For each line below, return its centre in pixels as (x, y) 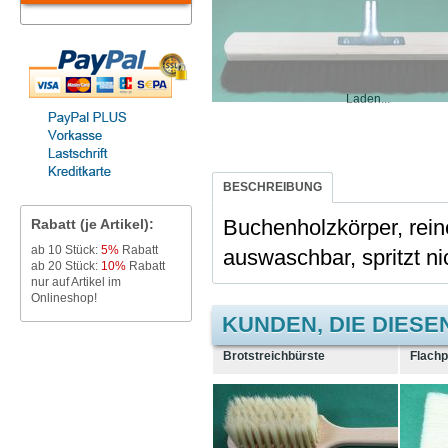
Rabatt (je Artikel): (92, 224)
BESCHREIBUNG (272, 187)
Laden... (368, 98)
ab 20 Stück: (66, 266)
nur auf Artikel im (76, 282)
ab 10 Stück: (66, 250)
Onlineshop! (64, 298)
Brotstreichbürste (274, 356)
